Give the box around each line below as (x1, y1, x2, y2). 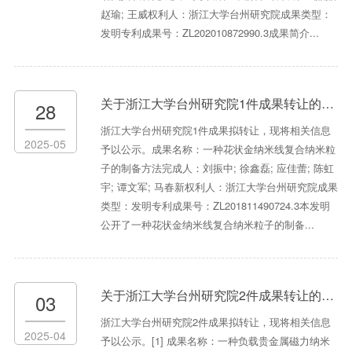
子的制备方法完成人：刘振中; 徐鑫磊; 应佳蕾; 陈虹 (100, 160, 334, 176)
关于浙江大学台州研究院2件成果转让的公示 (100, 286, 321, 305)
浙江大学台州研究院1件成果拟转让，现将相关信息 (100, 123, 331, 138)
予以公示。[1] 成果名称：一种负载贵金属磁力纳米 (100, 333, 330, 349)
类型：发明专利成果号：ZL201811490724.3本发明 (100, 198, 330, 214)
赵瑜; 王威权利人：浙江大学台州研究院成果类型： (100, 6, 332, 22)
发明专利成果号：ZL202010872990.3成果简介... (100, 25, 319, 41)
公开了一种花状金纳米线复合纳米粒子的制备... (100, 217, 314, 233)
